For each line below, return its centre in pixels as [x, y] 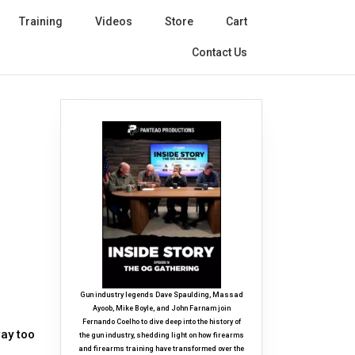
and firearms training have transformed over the [161, 349]
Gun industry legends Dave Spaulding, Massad [161, 295]
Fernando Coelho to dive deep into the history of [161, 322]
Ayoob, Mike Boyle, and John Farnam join [161, 309]
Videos [114, 21]
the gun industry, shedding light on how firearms [161, 336]
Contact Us [219, 52]
